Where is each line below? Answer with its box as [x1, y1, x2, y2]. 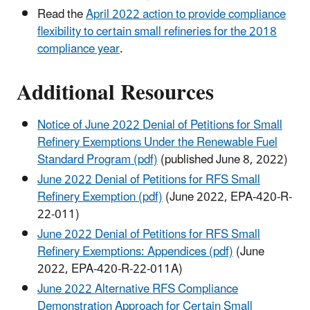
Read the [37, 2, 86, 28]
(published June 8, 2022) [158, 147, 288, 172]
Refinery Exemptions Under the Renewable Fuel [37, 129, 277, 155]
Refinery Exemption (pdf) [37, 184, 163, 210]
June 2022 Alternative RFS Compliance [37, 277, 238, 302]
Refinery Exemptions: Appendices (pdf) [37, 239, 233, 265]
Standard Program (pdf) [37, 147, 158, 172]
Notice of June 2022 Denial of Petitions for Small [37, 112, 282, 138]
